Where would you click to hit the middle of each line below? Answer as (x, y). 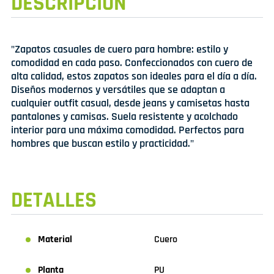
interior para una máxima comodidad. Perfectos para (128, 130)
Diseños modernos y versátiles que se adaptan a (118, 90)
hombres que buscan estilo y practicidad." (102, 144)
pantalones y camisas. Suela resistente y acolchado (124, 117)
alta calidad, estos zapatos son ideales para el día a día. (134, 76)
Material (55, 240)
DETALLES (54, 201)
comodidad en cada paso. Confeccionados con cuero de (132, 63)
